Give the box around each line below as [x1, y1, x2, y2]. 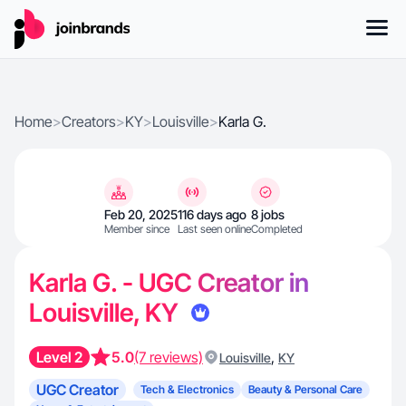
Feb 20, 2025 [103, 207, 178, 222]
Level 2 [36, 348, 82, 366]
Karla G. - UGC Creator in [29, 267, 309, 298]
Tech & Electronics [140, 382, 234, 396]
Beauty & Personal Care [248, 382, 362, 396]
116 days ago [177, 207, 246, 222]
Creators [62, 112, 116, 130]
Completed [250, 222, 303, 236]
